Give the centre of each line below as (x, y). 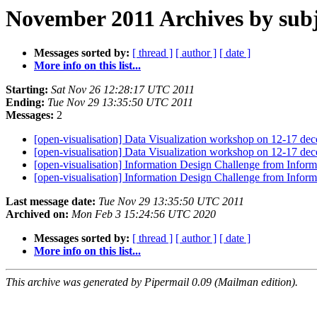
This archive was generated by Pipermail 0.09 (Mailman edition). (152, 282)
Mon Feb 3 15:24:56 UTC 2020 (144, 214)
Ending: (25, 103)
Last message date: (51, 202)
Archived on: (37, 214)
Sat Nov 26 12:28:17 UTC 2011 (123, 90)
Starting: (27, 90)
